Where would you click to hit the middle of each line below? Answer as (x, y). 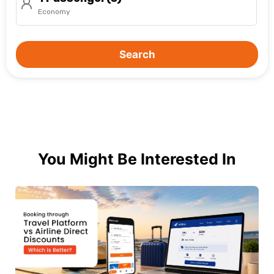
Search (137, 55)
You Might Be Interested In (137, 159)
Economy (54, 12)
